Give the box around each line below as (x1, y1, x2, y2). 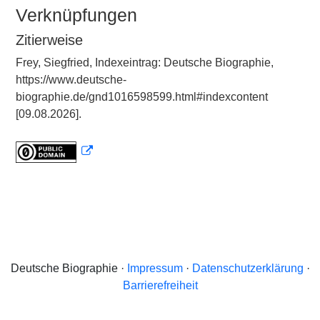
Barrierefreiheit (122, 279, 198, 291)
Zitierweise (16, 32, 83, 48)
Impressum (126, 262, 183, 274)
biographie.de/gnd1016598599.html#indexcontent (16, 91, 268, 103)
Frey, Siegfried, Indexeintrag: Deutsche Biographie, (16, 56, 274, 69)
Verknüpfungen (16, 5, 137, 25)
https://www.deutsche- (16, 74, 126, 86)
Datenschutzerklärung (191, 262, 304, 274)
